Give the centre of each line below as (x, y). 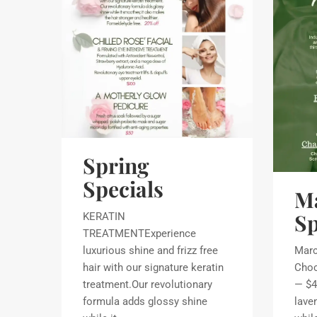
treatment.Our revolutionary (148, 284)
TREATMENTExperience (139, 233)
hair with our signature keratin (153, 267)
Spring (116, 165)
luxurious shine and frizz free (150, 250)
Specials (123, 189)
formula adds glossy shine (145, 301)
